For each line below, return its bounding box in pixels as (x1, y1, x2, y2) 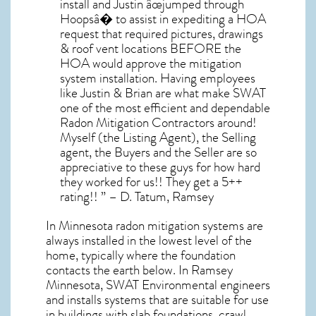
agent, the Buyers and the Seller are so (60, 142, 257, 162)
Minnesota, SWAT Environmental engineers (46, 274, 270, 295)
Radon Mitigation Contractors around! (60, 112, 257, 133)
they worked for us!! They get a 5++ (60, 171, 243, 192)
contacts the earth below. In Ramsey (46, 260, 233, 280)
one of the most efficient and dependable (60, 97, 270, 118)
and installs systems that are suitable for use (46, 289, 269, 310)
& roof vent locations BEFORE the (60, 38, 241, 59)
